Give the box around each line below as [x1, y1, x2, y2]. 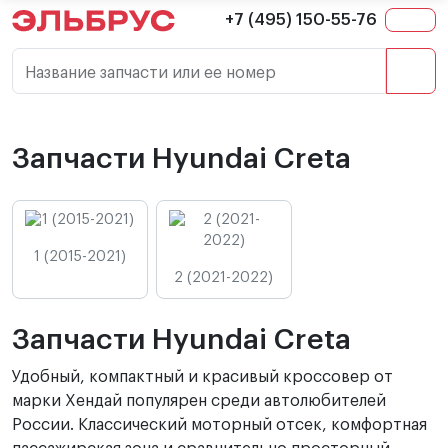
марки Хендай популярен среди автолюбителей [12, 393, 386, 409]
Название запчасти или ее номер [25, 65, 276, 81]
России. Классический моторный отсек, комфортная [12, 417, 427, 433]
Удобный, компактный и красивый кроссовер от [12, 369, 393, 385]
